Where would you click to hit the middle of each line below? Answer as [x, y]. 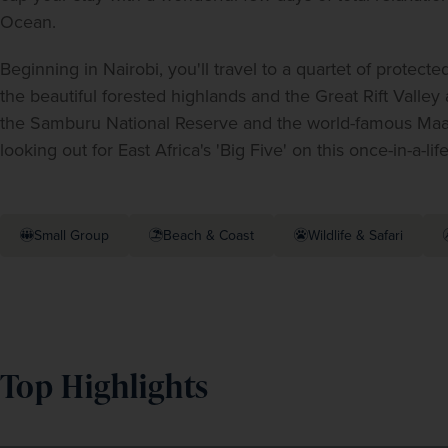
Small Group [71, 236]
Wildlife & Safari [355, 236]
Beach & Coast [208, 236]
